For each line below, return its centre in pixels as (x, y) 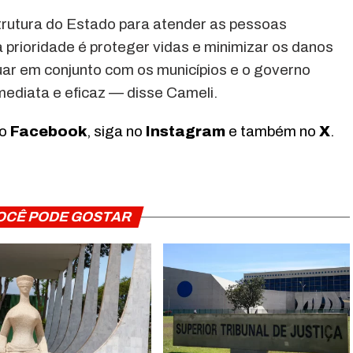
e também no (272, 132)
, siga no (116, 132)
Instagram (186, 132)
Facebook (48, 132)
